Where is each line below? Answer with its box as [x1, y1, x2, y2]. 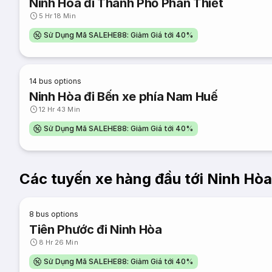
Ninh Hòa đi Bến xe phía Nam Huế [29, 89, 218, 104]
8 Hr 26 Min [39, 238, 78, 246]
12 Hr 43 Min [39, 105, 80, 114]
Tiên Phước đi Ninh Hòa [29, 222, 162, 237]
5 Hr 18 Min [39, 12, 76, 20]
